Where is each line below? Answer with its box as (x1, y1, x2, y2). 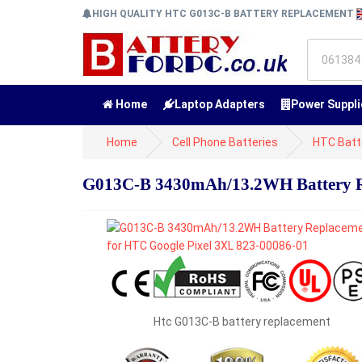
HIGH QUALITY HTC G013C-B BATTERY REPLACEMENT (92, 8, 356, 19)
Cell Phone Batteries (172, 136, 278, 149)
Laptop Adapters (175, 98, 265, 111)
